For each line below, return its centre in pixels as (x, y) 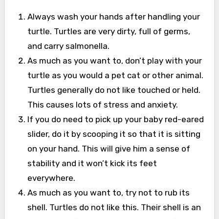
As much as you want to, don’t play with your (114, 60)
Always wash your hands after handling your (113, 16)
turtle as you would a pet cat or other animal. (115, 75)
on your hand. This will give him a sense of (109, 148)
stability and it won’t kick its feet (92, 163)
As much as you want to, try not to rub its (108, 192)
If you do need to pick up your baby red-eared (115, 119)
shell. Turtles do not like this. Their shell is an (114, 207)
